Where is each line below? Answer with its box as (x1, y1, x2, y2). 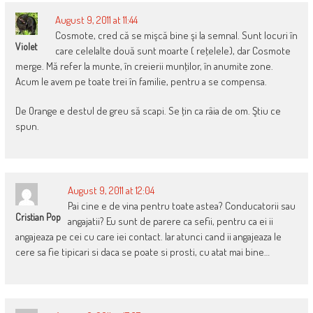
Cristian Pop (15, 210, 61, 223)
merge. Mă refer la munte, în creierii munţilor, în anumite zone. (15, 59, 273, 73)
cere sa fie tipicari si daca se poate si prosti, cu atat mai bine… (15, 245, 270, 259)
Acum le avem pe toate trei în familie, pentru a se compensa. (15, 74, 267, 88)
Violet (15, 40, 37, 52)
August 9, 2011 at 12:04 (67, 183, 154, 197)
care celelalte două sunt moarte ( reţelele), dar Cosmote (54, 43, 291, 57)
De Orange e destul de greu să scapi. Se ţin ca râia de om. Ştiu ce (15, 103, 281, 117)
